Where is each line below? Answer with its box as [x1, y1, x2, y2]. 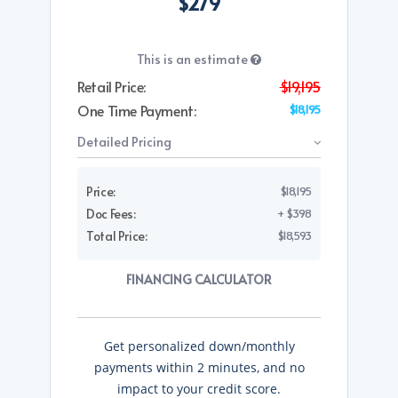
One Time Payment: [77, 100, 196, 121]
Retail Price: [77, 76, 147, 97]
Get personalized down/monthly [103, 338, 295, 355]
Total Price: [86, 227, 147, 245]
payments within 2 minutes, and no [93, 359, 305, 377]
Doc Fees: [86, 205, 136, 223]
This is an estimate [137, 51, 251, 68]
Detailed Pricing [77, 133, 172, 151]
